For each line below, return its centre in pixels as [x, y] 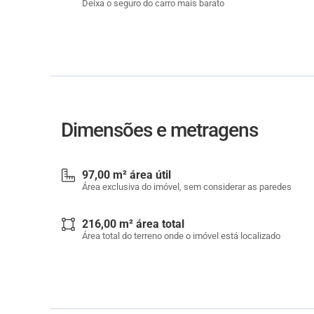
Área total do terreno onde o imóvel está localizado [181, 236]
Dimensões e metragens [159, 130]
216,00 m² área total [133, 224]
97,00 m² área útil [127, 175]
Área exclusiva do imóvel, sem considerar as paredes [187, 187]
